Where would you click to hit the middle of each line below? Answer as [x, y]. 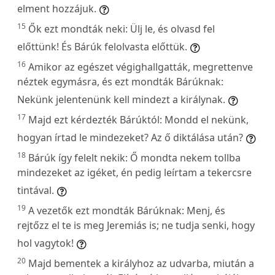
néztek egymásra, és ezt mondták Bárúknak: [120, 81]
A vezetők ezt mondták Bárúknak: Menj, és [127, 210]
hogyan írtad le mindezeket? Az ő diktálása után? [130, 137]
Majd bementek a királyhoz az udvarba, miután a [141, 263]
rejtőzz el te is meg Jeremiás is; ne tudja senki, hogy [136, 225]
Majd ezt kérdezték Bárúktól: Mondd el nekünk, [138, 119]
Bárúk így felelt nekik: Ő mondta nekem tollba [134, 157]
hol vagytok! [45, 243]
